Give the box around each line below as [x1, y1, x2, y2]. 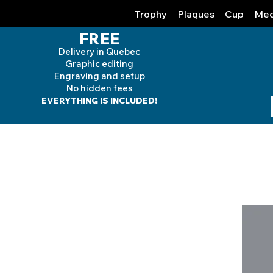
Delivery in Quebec [58, 46, 141, 57]
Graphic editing [65, 58, 134, 69]
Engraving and [54, 70, 120, 82]
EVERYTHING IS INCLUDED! [41, 95, 158, 106]
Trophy [135, 8, 167, 20]
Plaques [177, 8, 214, 20]
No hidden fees [66, 82, 133, 94]
